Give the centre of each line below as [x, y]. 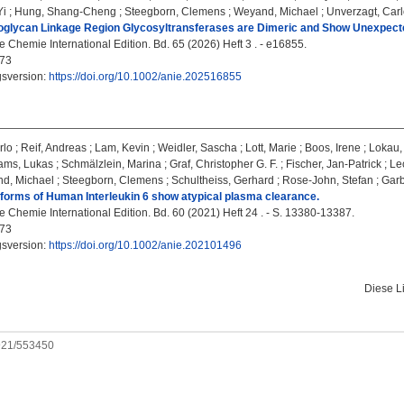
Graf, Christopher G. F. [224, 164]
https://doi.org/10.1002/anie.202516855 [145, 77]
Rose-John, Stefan [328, 180]
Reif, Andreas [54, 148]
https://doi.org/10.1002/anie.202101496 [145, 245]
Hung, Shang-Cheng [65, 12]
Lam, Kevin [122, 148]
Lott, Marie [271, 148]
